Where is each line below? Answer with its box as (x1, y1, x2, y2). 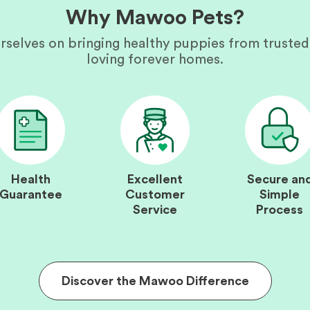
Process (256, 203, 303, 216)
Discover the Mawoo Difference (61, 275, 249, 287)
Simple (259, 188, 300, 201)
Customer (125, 188, 185, 201)
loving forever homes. (86, 53, 224, 66)
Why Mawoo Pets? (66, 8, 244, 28)
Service (133, 203, 177, 216)
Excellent (127, 173, 183, 185)
